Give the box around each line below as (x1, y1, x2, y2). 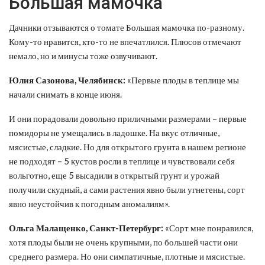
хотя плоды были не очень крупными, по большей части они (9, 236, 238, 247)
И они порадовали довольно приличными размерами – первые (9, 112, 247, 124)
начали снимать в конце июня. (9, 88, 122, 99)
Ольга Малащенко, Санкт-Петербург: (9, 222, 163, 233)
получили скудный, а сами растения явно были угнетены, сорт (9, 183, 245, 195)
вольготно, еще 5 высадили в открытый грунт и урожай (9, 169, 219, 180)
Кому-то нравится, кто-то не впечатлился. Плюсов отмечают (9, 35, 241, 47)
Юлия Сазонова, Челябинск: (9, 74, 125, 85)
